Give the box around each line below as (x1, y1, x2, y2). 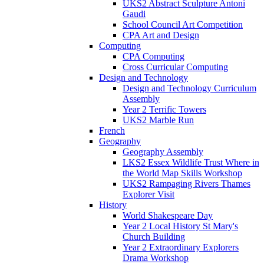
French (99, 125, 125, 136)
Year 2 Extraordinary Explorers (123, 242, 239, 252)
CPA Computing (123, 51, 184, 61)
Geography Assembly (123, 146, 203, 157)
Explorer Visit (123, 189, 174, 199)
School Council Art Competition (123, 19, 243, 29)
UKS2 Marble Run (123, 114, 194, 125)
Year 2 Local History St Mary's (123, 220, 238, 231)
